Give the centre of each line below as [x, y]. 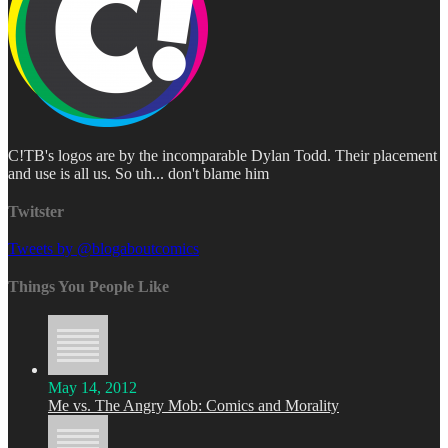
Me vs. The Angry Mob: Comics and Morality [193, 405]
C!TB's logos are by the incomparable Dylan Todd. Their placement [222, 155]
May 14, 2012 [92, 387]
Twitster [36, 211]
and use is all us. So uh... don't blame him [138, 173]
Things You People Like [88, 286]
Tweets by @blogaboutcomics [103, 248]
